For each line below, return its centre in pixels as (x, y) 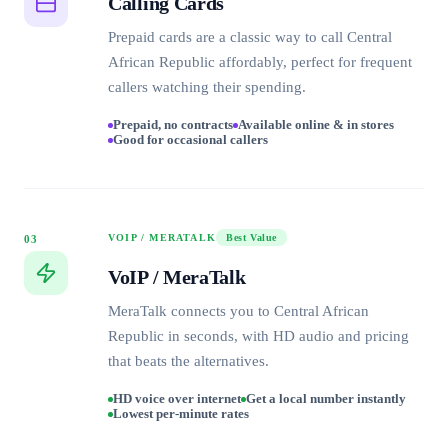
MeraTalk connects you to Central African (238, 310)
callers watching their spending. (207, 86)
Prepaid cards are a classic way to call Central (250, 36)
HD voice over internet (177, 398)
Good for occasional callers (190, 139)
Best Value (251, 237)
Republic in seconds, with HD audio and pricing (258, 335)
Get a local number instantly (326, 398)
